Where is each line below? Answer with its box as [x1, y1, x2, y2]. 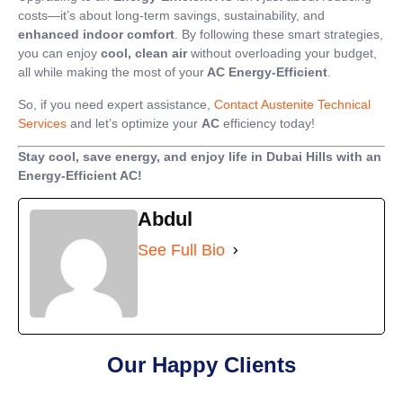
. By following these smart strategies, [175, 27, 383, 42]
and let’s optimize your [67, 115, 198, 130]
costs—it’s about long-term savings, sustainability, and [18, 8, 325, 23]
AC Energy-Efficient [204, 65, 327, 80]
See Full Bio [138, 240, 225, 259]
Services [18, 115, 67, 130]
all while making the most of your [18, 65, 204, 80]
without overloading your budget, [187, 46, 377, 61]
